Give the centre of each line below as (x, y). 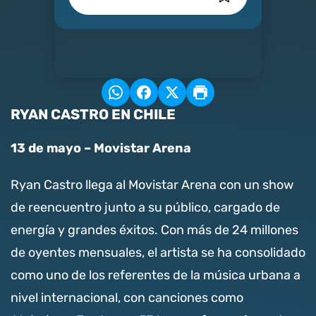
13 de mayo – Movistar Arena (101, 148)
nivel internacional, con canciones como (127, 298)
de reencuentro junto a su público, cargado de (145, 208)
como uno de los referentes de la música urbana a (156, 275)
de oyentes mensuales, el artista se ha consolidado (158, 253)
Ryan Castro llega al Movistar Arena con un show (152, 185)
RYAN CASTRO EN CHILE (93, 115)
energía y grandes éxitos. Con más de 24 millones (154, 230)
